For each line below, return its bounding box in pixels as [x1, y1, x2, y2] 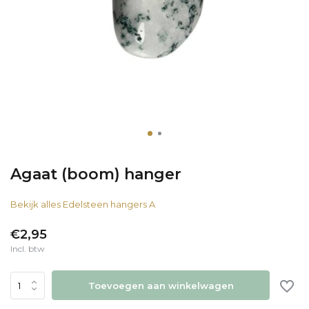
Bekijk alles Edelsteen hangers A [10, 199, 155, 210]
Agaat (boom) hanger [10, 165, 181, 183]
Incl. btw [10, 243, 45, 254]
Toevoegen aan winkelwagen [88, 279, 234, 291]
